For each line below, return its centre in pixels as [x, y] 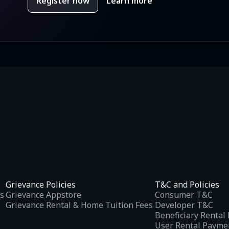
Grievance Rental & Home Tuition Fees [79, 205]
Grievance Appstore [43, 195]
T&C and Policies [187, 185]
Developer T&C [184, 205]
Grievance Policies [41, 185]
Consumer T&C [184, 195]
